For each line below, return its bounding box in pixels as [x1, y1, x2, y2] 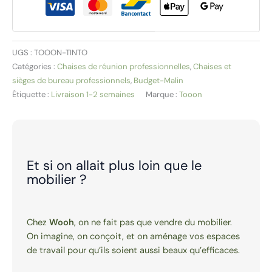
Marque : [146, 89, 179, 100]
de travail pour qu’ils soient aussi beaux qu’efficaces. [27, 245, 240, 257]
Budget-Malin [134, 75, 183, 86]
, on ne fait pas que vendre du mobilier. [74, 217, 232, 229]
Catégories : [12, 61, 57, 72]
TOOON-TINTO [34, 47, 87, 58]
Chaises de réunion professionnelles [57, 61, 190, 72]
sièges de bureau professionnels [12, 75, 131, 86]
